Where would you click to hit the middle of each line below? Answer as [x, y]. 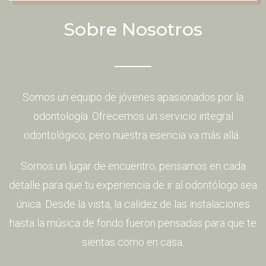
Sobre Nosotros [133, 29]
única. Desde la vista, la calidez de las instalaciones [133, 204]
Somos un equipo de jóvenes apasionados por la [133, 97]
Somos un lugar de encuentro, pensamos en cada [133, 166]
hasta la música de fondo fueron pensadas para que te [133, 223]
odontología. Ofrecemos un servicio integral [133, 116]
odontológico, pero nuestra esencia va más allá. [133, 135]
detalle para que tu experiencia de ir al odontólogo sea [133, 185]
